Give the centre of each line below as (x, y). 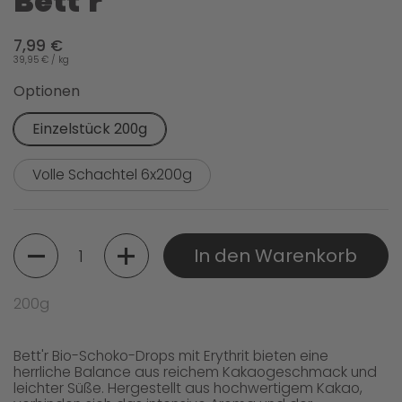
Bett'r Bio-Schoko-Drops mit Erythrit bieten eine (171, 356)
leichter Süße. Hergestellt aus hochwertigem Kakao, (188, 389)
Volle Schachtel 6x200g (112, 175)
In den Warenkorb (276, 255)
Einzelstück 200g (90, 129)
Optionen (47, 92)
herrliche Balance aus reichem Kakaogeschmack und (195, 372)
